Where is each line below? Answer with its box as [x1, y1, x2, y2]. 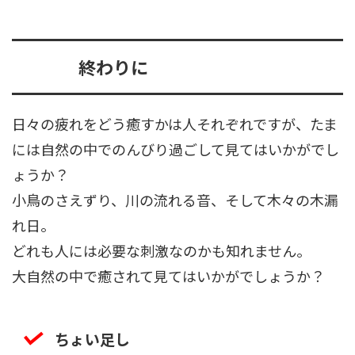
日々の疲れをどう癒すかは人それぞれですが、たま [12, 113, 338, 135]
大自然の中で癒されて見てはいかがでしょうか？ [12, 265, 325, 287]
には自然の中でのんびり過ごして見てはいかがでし [12, 139, 339, 160]
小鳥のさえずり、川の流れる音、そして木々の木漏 [12, 189, 338, 211]
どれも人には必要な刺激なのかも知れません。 [12, 240, 311, 261]
